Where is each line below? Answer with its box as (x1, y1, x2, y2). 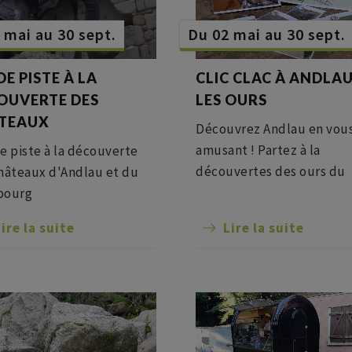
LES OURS (196, 91, 267, 108)
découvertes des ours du (196, 163, 346, 180)
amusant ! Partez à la (196, 141, 321, 159)
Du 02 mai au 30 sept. (188, 24, 346, 44)
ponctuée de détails (196, 205, 318, 222)
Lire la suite (223, 219, 304, 236)
